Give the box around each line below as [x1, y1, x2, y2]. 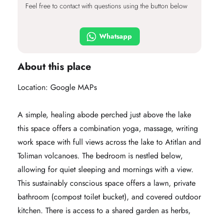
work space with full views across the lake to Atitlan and [18, 136, 201, 148]
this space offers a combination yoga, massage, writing [18, 123, 198, 134]
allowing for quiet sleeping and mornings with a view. [18, 164, 194, 175]
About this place [18, 60, 91, 74]
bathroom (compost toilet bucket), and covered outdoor [18, 191, 201, 203]
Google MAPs [50, 82, 97, 93]
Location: [18, 82, 50, 93]
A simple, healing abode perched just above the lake [18, 109, 191, 121]
